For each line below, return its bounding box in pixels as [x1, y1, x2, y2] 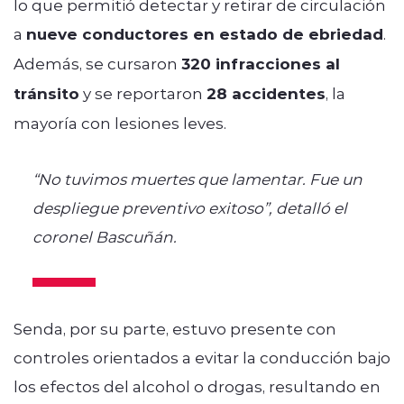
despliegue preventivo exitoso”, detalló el [32, 197, 347, 217]
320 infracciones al [181, 52, 340, 74]
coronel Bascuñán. [32, 225, 177, 246]
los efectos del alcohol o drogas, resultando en [14, 375, 381, 396]
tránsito [14, 82, 79, 104]
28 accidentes [207, 82, 326, 104]
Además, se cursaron [14, 52, 181, 73]
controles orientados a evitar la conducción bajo [14, 346, 390, 367]
